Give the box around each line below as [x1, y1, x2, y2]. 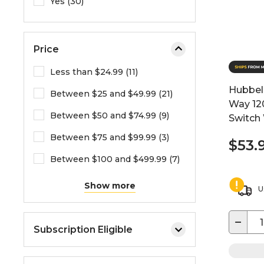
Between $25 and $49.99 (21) [50, 88, 173, 99]
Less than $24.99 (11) [50, 67, 138, 77]
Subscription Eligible [34, 223, 133, 235]
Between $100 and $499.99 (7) [50, 154, 180, 164]
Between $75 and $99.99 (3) [50, 132, 169, 143]
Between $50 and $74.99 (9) [50, 110, 169, 121]
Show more [84, 180, 136, 191]
